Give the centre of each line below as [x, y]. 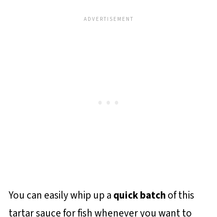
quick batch [139, 195]
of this [180, 195]
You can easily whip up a [61, 195]
